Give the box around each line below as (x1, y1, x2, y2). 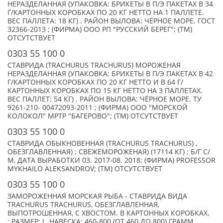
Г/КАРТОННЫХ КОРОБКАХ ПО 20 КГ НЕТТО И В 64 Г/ (7, 78, 183, 87)
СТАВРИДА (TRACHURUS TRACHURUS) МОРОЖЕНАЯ (7, 61, 181, 70)
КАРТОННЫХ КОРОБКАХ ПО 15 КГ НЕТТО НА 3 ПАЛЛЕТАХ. (7, 86, 203, 95)
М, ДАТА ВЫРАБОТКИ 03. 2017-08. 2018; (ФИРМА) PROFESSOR (7, 156, 216, 165)
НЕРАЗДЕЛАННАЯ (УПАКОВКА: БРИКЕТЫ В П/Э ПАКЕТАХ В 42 (7, 69, 213, 78)
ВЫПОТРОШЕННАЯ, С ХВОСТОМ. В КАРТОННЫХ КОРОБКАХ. (7, 209, 210, 218)
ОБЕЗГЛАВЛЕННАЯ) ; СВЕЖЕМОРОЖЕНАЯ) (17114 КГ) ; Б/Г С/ (7, 147, 210, 156)
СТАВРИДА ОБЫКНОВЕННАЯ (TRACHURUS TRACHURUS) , (7, 139, 197, 148)
